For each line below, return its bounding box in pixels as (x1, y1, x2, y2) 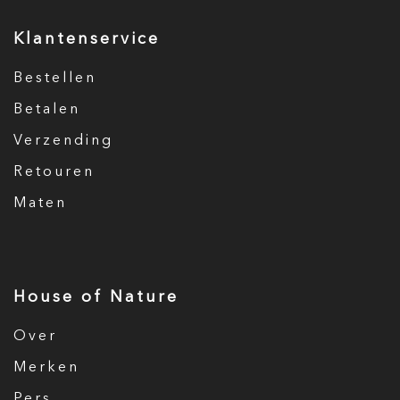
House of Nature (13, 289, 179, 305)
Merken (13, 361, 79, 375)
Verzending (13, 134, 113, 148)
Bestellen (13, 71, 96, 86)
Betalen (13, 103, 80, 117)
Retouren (13, 165, 95, 179)
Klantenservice (13, 31, 160, 47)
